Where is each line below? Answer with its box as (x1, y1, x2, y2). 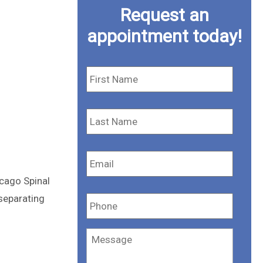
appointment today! (87, 26, 242, 46)
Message (86, 229, 127, 241)
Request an (120, 5, 209, 25)
